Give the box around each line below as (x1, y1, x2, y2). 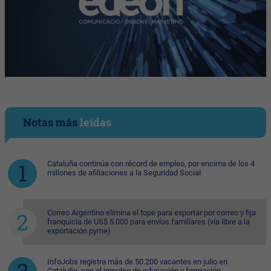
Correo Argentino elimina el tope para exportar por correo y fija (47, 208, 256, 218)
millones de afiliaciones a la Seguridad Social (47, 168, 201, 178)
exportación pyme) (47, 226, 111, 236)
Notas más (23, 115, 80, 130)
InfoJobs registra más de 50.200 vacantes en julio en (47, 257, 227, 267)
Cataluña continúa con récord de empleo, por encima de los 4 (47, 159, 255, 169)
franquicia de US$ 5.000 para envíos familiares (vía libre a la (47, 217, 250, 227)
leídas (80, 115, 111, 130)
